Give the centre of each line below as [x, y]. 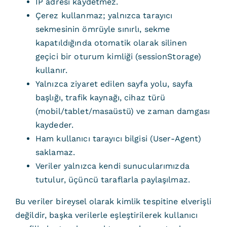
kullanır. [51, 70]
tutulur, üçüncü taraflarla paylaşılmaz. [112, 180]
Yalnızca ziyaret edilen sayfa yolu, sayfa [114, 84]
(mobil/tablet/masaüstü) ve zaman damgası [123, 111]
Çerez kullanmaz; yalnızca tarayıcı [104, 15]
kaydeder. [54, 125]
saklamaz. [55, 152]
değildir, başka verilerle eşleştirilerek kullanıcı [106, 215]
